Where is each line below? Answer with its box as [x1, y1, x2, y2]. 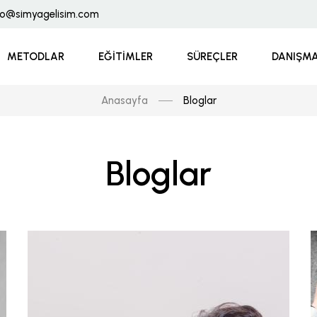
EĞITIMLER [98, 50, 154, 63]
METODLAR [7, 50, 65, 63]
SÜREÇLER [187, 50, 238, 63]
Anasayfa [100, 94, 148, 107]
